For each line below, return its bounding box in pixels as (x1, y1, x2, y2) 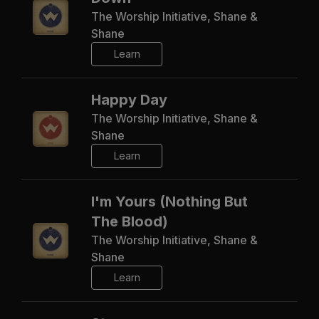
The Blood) (91, 212, 168, 230)
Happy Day (91, 90, 167, 108)
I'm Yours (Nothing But (91, 192, 248, 210)
